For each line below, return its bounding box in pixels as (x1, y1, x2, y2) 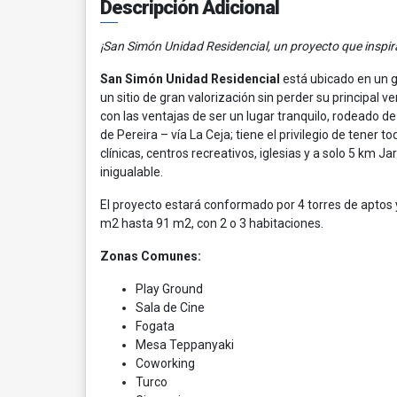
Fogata (136, 319, 175, 333)
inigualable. (100, 165, 163, 179)
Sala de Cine (136, 300, 205, 315)
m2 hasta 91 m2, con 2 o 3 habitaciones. (100, 216, 323, 230)
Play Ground (136, 282, 203, 296)
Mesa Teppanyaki (136, 338, 234, 352)
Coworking (136, 356, 195, 370)
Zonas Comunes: (100, 249, 201, 263)
